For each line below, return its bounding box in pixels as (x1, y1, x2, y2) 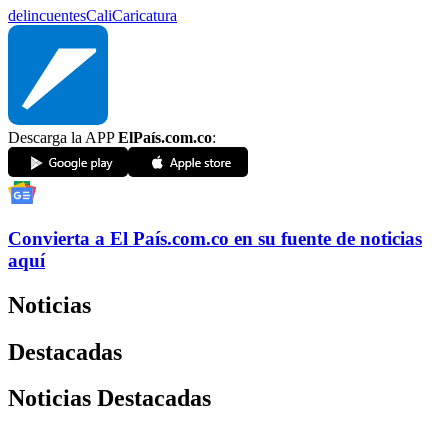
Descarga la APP (8, 128, 118, 146)
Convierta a (8, 227, 105, 249)
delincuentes (8, 6, 86, 24)
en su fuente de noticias (234, 227, 422, 249)
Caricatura (112, 6, 177, 24)
